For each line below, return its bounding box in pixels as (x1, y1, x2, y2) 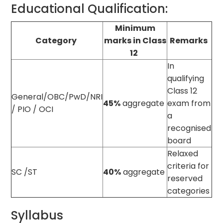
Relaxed (167, 147, 199, 159)
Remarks (169, 34, 208, 46)
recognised (167, 122, 212, 134)
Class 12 (167, 85, 198, 97)
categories (167, 185, 210, 197)
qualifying (167, 72, 205, 84)
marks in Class (104, 34, 166, 46)
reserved (167, 172, 203, 184)
